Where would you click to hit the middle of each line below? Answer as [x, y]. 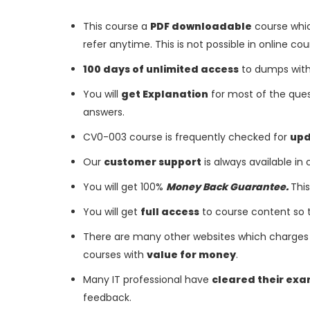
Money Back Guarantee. [228, 187]
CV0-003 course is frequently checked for [186, 137]
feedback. [107, 298]
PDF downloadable [201, 26]
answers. [104, 112]
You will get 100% [125, 187]
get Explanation [165, 94]
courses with [115, 255]
